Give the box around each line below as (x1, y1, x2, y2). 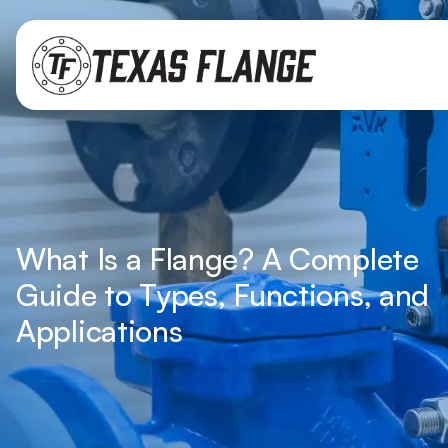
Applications (16, 312, 183, 349)
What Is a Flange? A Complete (16, 240, 419, 277)
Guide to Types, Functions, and (16, 276, 430, 313)
